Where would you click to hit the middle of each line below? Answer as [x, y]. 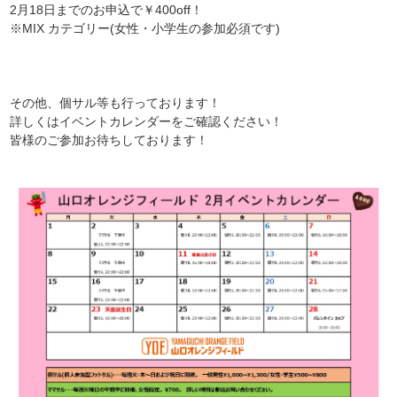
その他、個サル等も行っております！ [116, 102]
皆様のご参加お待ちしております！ [109, 140]
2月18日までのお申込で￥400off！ [107, 9]
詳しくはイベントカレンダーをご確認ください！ [147, 121]
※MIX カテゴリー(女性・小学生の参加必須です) [145, 28]
